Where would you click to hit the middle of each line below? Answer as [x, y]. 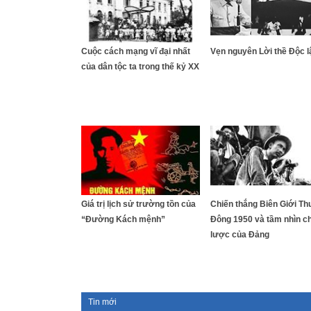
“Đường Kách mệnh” [123, 219]
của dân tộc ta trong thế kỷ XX [140, 67]
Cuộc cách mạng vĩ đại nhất [136, 51]
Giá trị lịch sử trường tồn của [138, 204]
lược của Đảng [240, 235]
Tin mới [102, 302]
